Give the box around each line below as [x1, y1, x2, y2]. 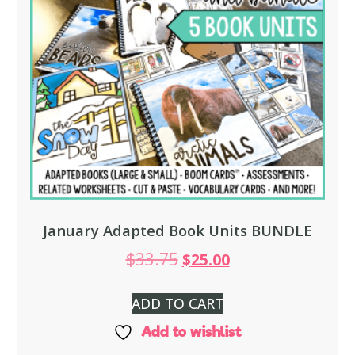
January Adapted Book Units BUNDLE [43, 220, 312, 241]
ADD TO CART [132, 293, 223, 313]
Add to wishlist [141, 322, 242, 341]
